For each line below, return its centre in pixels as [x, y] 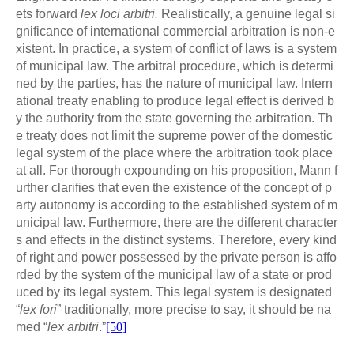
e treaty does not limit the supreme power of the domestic [174, 135]
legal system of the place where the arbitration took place [174, 153]
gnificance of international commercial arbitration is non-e [175, 31]
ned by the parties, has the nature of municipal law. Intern [174, 83]
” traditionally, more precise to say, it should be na [194, 309]
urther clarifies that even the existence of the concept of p [174, 187]
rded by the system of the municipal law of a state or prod [174, 274]
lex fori [38, 309]
